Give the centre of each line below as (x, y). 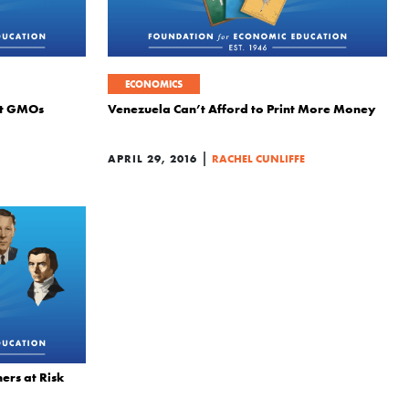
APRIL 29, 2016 (152, 158)
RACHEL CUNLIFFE (258, 158)
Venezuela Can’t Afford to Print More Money (241, 109)
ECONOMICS (154, 84)
